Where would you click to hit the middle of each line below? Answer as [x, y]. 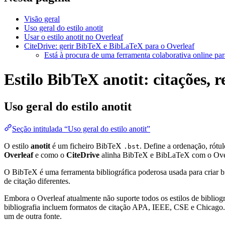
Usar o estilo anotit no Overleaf [74, 37]
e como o [50, 155]
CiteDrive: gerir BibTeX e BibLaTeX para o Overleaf [109, 46]
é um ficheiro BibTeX [87, 146]
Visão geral [42, 19]
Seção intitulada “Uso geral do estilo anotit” [81, 129]
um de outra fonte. [33, 216]
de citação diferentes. [37, 181]
